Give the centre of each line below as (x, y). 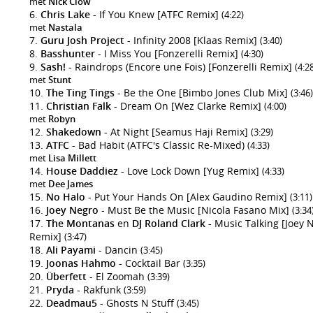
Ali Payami (71, 250)
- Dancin (118, 250)
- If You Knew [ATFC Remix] (156, 14)
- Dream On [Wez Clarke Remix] (188, 106)
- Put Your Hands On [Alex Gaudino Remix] (188, 197)
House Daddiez (82, 171)
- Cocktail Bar (150, 263)
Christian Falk (79, 106)
